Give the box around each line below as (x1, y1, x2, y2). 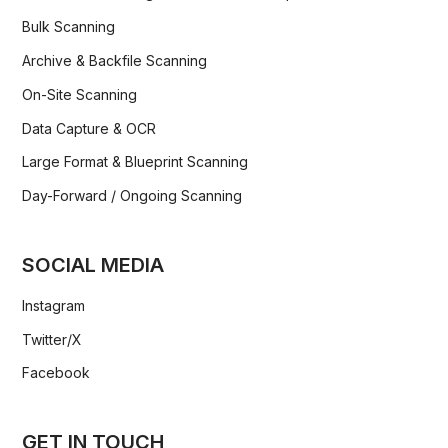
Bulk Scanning (22, 18, 116, 36)
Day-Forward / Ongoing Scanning (22, 187, 243, 205)
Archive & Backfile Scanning (22, 52, 208, 69)
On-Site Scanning (22, 85, 138, 103)
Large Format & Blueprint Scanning (22, 153, 249, 171)
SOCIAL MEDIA (22, 252, 165, 277)
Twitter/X (22, 330, 83, 348)
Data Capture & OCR (22, 119, 157, 137)
